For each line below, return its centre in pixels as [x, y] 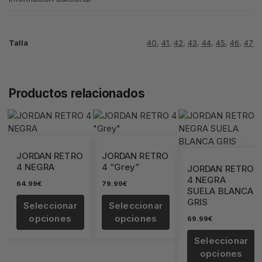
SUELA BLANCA [220, 191]
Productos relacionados [77, 93]
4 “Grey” [120, 167]
